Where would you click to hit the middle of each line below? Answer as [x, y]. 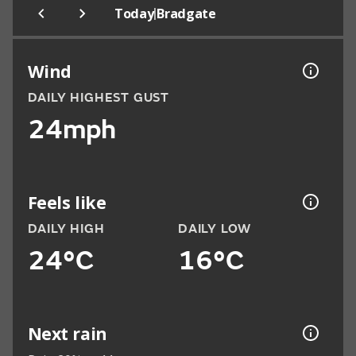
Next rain [67, 333]
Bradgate [186, 14]
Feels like [67, 202]
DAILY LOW [215, 229]
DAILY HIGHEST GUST [98, 98]
